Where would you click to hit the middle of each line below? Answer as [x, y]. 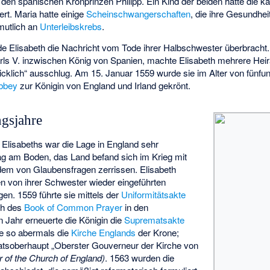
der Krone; [158, 232]
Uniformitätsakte [154, 194]
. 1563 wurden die [140, 257]
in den [136, 207]
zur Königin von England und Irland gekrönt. [104, 85]
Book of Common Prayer [74, 207]
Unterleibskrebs [71, 27]
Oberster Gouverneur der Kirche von [127, 245]
